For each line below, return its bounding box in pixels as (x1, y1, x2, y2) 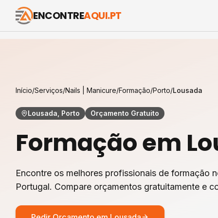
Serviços (35, 86, 63, 94)
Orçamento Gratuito (91, 109, 159, 117)
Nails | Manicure (65, 86, 116, 94)
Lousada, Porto (28, 109, 80, 117)
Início (16, 86, 32, 94)
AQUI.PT (84, 9, 122, 22)
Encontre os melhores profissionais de (16, 168, 171, 178)
